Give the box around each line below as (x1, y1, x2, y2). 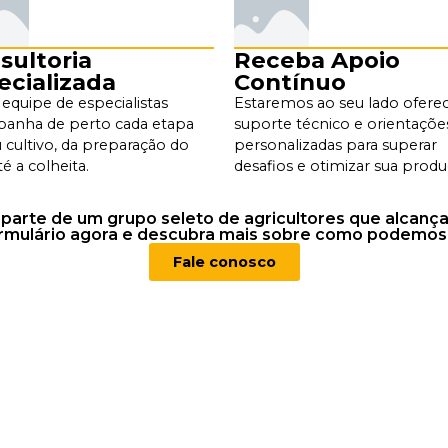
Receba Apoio (234, 45, 400, 74)
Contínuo (234, 67, 346, 96)
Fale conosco (172, 253, 276, 272)
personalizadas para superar (234, 135, 437, 154)
